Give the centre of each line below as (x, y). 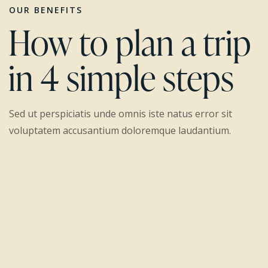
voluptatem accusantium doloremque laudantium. (120, 131)
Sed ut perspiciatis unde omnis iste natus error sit (121, 114)
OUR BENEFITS (46, 10)
